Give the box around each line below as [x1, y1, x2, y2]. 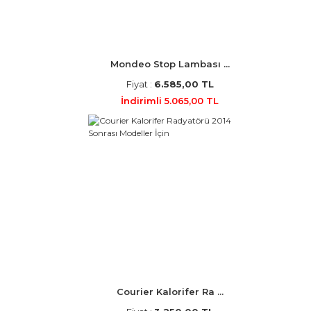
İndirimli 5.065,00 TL [121, 95, 219, 106]
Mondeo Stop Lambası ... [110, 58, 230, 69]
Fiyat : [126, 78, 154, 90]
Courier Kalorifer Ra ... [116, 286, 224, 297]
